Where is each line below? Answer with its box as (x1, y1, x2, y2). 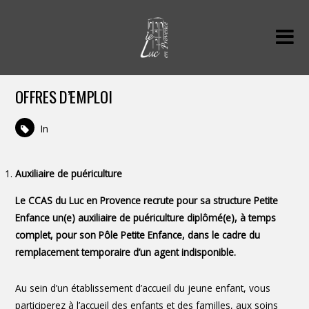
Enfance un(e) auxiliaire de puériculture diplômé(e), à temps (15, 210, 277, 224)
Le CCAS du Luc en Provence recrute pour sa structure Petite (15, 193, 279, 207)
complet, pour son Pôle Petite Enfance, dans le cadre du (15, 228, 261, 241)
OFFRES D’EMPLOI (15, 85, 112, 109)
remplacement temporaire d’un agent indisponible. (15, 245, 237, 259)
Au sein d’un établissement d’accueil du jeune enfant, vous (15, 281, 271, 295)
